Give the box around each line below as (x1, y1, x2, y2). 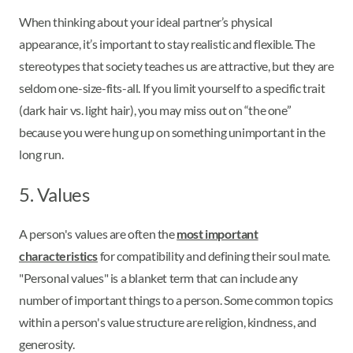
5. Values (19, 183, 90, 206)
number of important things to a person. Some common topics (19, 292, 333, 308)
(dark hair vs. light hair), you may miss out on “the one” (19, 102, 292, 118)
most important (176, 226, 258, 242)
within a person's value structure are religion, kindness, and (19, 314, 317, 330)
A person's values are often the (19, 226, 177, 242)
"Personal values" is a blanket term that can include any (19, 270, 298, 286)
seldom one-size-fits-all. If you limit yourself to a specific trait (19, 80, 325, 96)
